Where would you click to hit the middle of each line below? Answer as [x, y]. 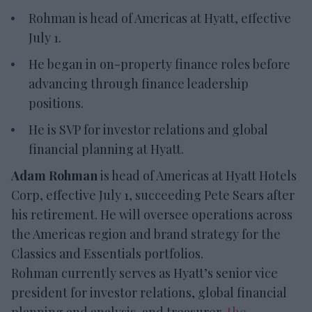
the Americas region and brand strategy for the [146, 234]
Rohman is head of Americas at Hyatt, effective [160, 18]
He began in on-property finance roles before [159, 64]
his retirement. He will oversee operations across [152, 215]
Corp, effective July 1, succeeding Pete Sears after [153, 195]
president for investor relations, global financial [149, 293]
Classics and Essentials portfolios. [107, 254]
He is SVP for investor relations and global [148, 130]
